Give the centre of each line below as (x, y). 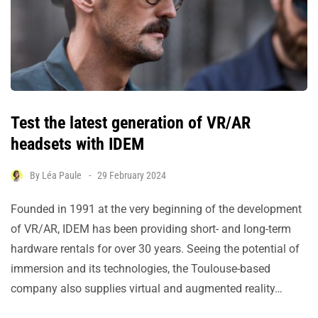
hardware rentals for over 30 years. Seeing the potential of (155, 248)
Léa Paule (62, 175)
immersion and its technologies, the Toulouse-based (141, 268)
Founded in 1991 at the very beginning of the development (156, 209)
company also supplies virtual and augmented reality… (147, 288)
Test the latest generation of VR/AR (131, 122)
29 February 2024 (132, 175)
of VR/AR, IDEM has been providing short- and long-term (151, 229)
